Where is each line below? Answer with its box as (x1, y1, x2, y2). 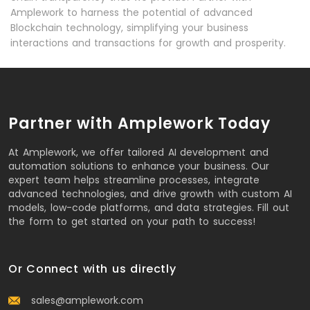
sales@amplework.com (30, 293, 143, 307)
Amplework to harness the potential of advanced (10, 5, 253, 19)
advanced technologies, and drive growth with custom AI (8, 186, 292, 201)
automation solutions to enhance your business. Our (8, 158, 269, 173)
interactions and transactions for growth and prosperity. (10, 35, 286, 50)
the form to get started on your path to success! (8, 214, 255, 228)
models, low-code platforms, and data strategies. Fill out (8, 200, 289, 215)
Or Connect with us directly (8, 260, 176, 277)
